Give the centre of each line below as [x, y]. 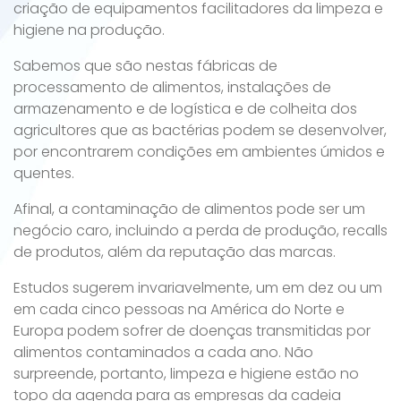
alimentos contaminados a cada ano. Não [163, 352]
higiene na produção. [89, 30]
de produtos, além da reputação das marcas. [175, 252]
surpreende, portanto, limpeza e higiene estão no [186, 374]
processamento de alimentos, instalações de [172, 87]
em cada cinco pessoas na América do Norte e [179, 309]
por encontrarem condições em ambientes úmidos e [199, 152]
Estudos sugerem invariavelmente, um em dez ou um [198, 288]
